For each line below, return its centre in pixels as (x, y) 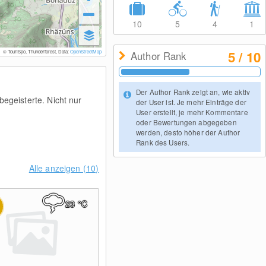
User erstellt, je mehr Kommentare (192, 112)
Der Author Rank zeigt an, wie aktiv (193, 92)
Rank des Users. (163, 142)
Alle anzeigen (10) (64, 168)
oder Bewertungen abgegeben (186, 122)
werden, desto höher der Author (188, 132)
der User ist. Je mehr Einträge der (191, 102)
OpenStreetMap (85, 51)
